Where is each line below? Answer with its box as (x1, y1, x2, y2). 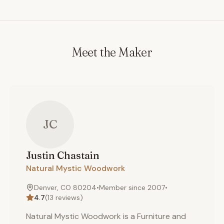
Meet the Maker (71, 45, 152, 59)
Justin (26, 149, 55, 161)
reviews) (53, 193, 83, 202)
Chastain (55, 149, 99, 161)
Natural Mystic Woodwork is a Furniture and (26, 211, 186, 221)
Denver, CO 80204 (34, 183, 96, 192)
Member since (99, 183, 147, 192)
